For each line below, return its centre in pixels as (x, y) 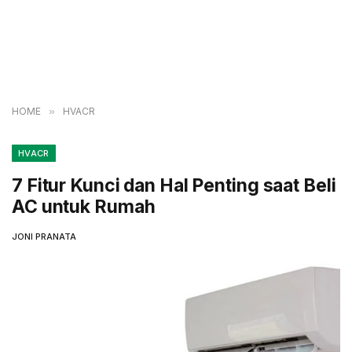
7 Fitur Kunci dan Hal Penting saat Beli (174, 185)
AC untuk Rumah (84, 207)
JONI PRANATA (44, 236)
